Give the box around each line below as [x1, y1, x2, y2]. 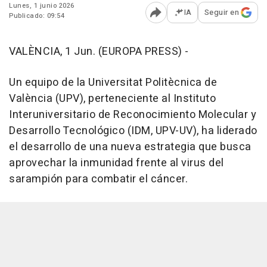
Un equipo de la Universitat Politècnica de [9, 74, 217, 91]
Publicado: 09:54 [9, 11, 64, 21]
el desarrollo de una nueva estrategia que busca [9, 139, 252, 156]
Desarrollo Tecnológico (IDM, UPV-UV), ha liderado [9, 123, 257, 139]
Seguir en [204, 7, 239, 18]
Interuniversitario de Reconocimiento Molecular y [9, 107, 256, 123]
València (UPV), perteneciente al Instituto [9, 91, 216, 107]
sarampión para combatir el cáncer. [9, 171, 188, 188]
